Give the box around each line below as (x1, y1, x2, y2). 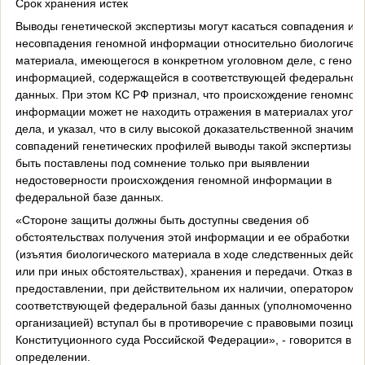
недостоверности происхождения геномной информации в (15, 173, 332, 187)
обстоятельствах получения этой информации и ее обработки (15, 230, 350, 244)
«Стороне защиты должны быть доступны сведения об (15, 213, 309, 226)
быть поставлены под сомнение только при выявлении (15, 156, 310, 169)
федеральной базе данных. (15, 190, 164, 204)
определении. (15, 350, 90, 363)
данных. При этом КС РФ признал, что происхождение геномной (15, 87, 362, 101)
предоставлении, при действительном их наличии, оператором (15, 281, 355, 295)
